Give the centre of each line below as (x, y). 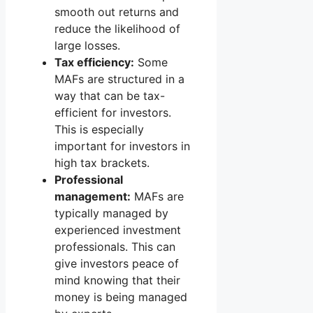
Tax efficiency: (94, 62)
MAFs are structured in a (119, 79)
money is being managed (121, 297)
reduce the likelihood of (117, 28)
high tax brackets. (102, 162)
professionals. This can (115, 246)
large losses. (87, 45)
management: (93, 196)
